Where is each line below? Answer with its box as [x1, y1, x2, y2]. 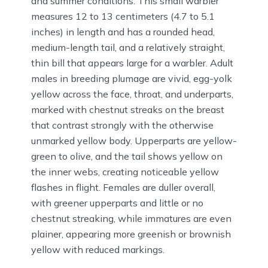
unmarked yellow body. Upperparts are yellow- [31, 135, 237, 147]
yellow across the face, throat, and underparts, [31, 88, 233, 100]
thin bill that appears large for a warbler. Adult [31, 57, 233, 69]
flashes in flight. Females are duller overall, [31, 181, 215, 194]
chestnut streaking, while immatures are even [31, 212, 232, 225]
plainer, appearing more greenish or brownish [31, 228, 231, 240]
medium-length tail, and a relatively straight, [31, 41, 225, 54]
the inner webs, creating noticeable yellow [31, 166, 219, 178]
